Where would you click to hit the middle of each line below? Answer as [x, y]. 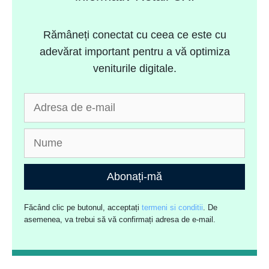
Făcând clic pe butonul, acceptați [83, 208]
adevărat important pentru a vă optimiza [134, 52]
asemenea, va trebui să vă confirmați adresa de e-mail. [120, 220]
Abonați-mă [134, 177]
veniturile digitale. [134, 69]
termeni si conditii [173, 208]
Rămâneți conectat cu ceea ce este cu [134, 35]
